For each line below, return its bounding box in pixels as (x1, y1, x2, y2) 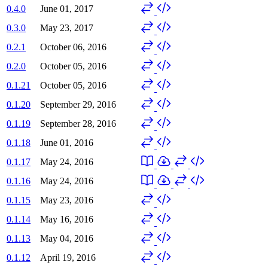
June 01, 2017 (40, 3, 93, 14)
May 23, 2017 (40, 22, 93, 33)
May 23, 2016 (40, 194, 93, 205)
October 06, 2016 (40, 41, 106, 52)
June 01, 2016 (40, 137, 93, 148)
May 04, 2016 (40, 233, 93, 243)
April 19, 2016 (40, 252, 96, 263)
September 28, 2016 (40, 118, 116, 129)
